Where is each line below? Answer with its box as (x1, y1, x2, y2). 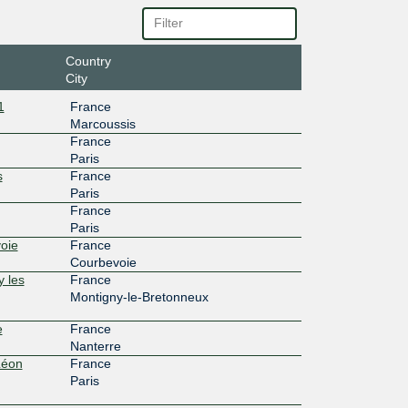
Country (65, 53, 111, 68)
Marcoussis (69, 116, 136, 131)
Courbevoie (69, 254, 137, 270)
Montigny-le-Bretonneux (69, 289, 209, 304)
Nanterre (69, 338, 121, 353)
